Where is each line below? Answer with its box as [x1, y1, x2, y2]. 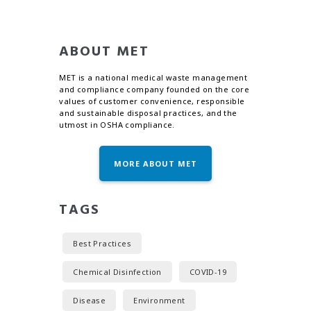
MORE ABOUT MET [113, 158, 197, 169]
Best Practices [73, 237, 131, 249]
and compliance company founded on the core [59, 84, 250, 95]
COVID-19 [189, 266, 226, 277]
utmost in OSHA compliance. [59, 119, 175, 131]
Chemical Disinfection [73, 266, 162, 277]
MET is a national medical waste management [59, 72, 248, 83]
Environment [133, 294, 185, 305]
